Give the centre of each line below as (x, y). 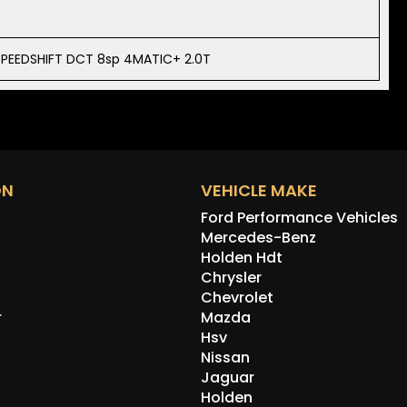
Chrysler (232, 278)
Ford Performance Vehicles (300, 218)
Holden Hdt (242, 258)
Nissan (226, 358)
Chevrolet (238, 298)
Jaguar (228, 378)
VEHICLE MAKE (259, 191)
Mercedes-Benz (259, 238)
